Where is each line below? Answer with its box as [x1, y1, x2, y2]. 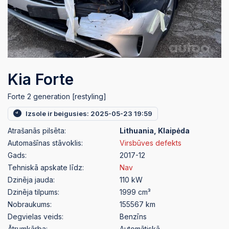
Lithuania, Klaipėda [120, 126, 190, 135]
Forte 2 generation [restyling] [8, 91, 106, 101]
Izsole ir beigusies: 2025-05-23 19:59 [26, 109, 152, 118]
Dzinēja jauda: [8, 175, 55, 185]
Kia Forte [8, 70, 74, 88]
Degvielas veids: [8, 212, 63, 221]
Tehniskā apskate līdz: [8, 163, 84, 172]
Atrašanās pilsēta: [8, 126, 66, 135]
